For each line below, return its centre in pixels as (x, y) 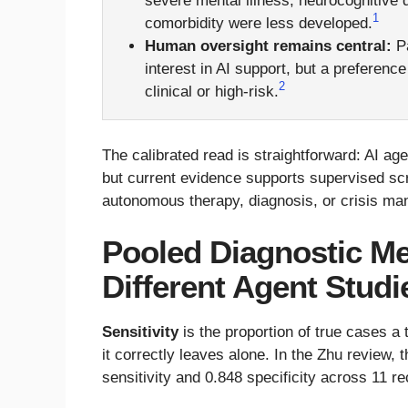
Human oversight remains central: (268, 46)
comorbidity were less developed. (258, 24)
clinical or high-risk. (211, 92)
